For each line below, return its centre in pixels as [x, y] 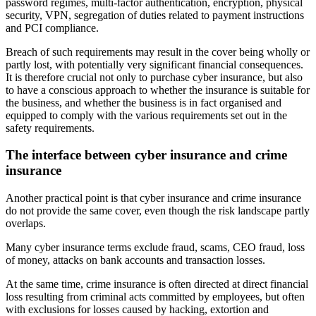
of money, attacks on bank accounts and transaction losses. [135, 260]
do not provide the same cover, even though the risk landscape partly [158, 211]
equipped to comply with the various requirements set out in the [146, 115]
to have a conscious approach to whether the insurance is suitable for [158, 90]
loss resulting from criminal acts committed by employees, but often [155, 297]
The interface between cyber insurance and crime [146, 155]
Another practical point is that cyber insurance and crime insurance [153, 198]
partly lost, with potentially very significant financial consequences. [154, 64]
